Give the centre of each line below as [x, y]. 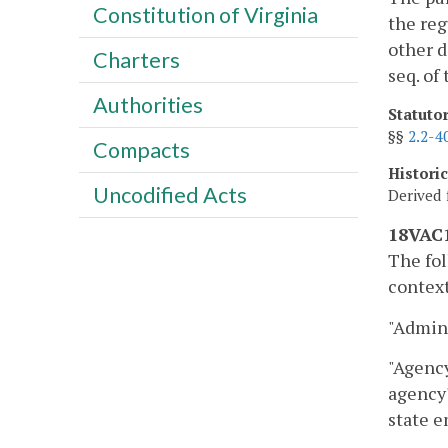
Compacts [141, 149]
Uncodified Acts [169, 194]
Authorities [147, 104]
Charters [136, 59]
